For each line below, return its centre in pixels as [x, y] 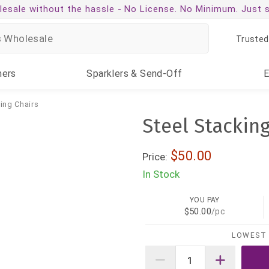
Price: [155, 157]
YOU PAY [205, 200]
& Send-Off [156, 74]
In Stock [161, 174]
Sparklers [108, 74]
